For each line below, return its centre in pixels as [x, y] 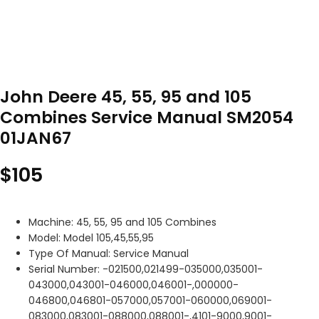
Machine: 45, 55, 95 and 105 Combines [122, 222]
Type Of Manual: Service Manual [109, 253]
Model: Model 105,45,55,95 [91, 237]
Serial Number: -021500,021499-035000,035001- [146, 269]
